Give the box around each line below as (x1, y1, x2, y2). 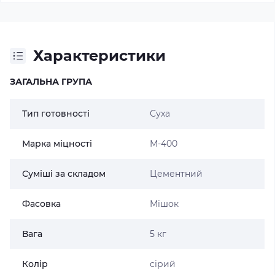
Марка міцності (22, 138, 92, 149)
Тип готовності (22, 108, 90, 119)
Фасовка (22, 198, 61, 209)
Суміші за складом (22, 168, 106, 179)
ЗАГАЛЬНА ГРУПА (10, 76, 92, 87)
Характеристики (33, 47, 166, 64)
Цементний (149, 168, 203, 179)
